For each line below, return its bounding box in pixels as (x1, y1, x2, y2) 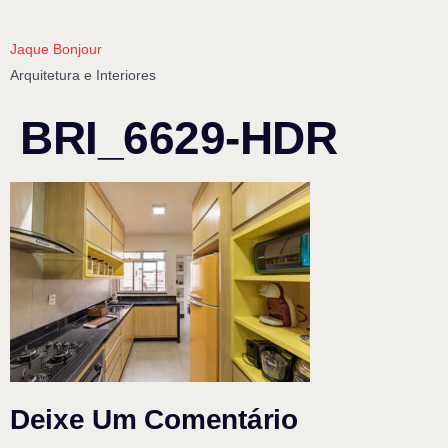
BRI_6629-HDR (20, 112, 338, 164)
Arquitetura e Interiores (10, 67, 156, 83)
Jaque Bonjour (10, 41, 102, 57)
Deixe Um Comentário (10, 404, 298, 436)
